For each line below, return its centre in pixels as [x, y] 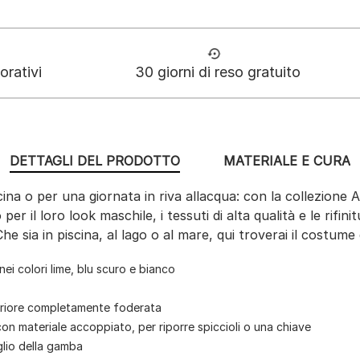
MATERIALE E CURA [286, 161]
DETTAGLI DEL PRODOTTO [95, 161]
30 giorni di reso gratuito [218, 72]
